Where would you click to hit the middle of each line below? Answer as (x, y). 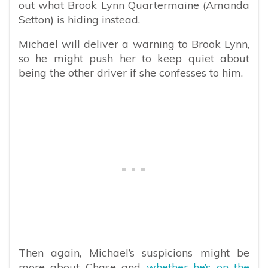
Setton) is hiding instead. (79, 19)
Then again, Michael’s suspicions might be (134, 252)
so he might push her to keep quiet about (134, 58)
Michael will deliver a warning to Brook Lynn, (134, 44)
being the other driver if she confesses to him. (131, 72)
